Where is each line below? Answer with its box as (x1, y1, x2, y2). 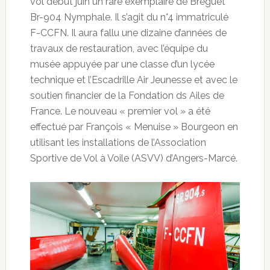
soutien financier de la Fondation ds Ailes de (30, 89, 224, 101)
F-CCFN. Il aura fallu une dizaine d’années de (30, 27, 227, 39)
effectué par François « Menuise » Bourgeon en (30, 121, 238, 133)
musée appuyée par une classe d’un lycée (30, 58, 215, 70)
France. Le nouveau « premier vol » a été (30, 105, 210, 117)
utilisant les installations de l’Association (30, 136, 206, 148)
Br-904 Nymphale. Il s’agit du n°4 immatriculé (30, 11, 228, 23)
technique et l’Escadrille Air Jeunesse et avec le (30, 74, 237, 86)
